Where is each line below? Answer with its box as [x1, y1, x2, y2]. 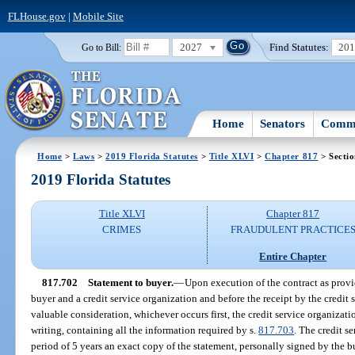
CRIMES [102, 223, 142, 236]
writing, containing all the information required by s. [31, 323, 259, 336]
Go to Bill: [81, 42, 121, 52]
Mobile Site [72, 10, 124, 22]
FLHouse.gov [7, 10, 66, 22]
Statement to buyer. [87, 276, 174, 288]
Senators [260, 116, 306, 130]
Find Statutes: [269, 40, 330, 53]
